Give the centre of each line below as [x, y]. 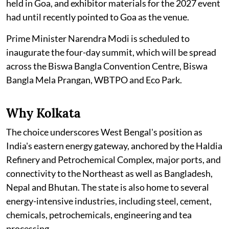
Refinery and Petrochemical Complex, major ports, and [113, 159]
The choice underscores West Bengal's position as [104, 132]
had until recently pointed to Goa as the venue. [98, 17]
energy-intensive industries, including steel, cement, [109, 201]
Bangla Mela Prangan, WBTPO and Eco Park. [94, 79]
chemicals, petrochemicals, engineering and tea [99, 214]
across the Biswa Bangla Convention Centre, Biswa [107, 66]
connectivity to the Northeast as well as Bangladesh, [109, 173]
